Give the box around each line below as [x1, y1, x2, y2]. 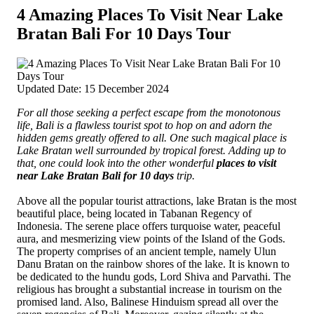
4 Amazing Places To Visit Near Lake [17, 5, 283, 24]
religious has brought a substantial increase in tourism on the [17, 282, 282, 295]
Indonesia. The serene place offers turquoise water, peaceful [17, 219, 280, 232]
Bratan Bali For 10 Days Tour [17, 24, 231, 43]
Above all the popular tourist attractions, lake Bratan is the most [17, 194, 296, 207]
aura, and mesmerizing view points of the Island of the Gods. [17, 232, 285, 245]
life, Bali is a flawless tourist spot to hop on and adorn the [17, 118, 272, 131]
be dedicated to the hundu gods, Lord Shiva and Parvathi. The [17, 270, 291, 282]
